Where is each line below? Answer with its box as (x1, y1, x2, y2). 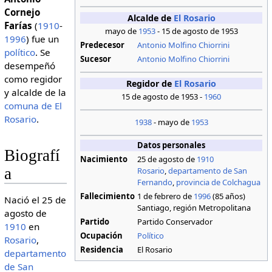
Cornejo (4, 5, 40, 18)
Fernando (137, 177, 173, 188)
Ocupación (80, 230, 123, 242)
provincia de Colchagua (176, 177, 261, 188)
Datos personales (137, 140, 206, 151)
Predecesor (80, 39, 125, 51)
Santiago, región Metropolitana (137, 202, 251, 214)
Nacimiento (80, 154, 128, 165)
